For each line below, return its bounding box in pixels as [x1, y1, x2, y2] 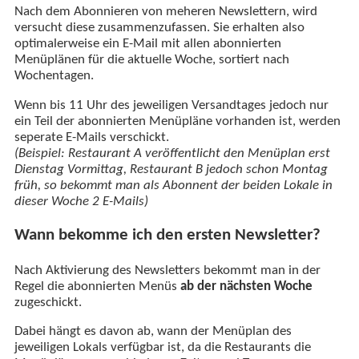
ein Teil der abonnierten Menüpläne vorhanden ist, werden [14, 115, 341, 128]
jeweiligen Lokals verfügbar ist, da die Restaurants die [14, 341, 311, 355]
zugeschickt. [14, 296, 82, 309]
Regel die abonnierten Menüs [14, 280, 180, 293]
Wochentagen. [14, 69, 94, 83]
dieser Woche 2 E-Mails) [14, 195, 148, 208]
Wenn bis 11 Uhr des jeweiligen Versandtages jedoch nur [14, 99, 329, 112]
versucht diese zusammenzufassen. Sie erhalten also [14, 21, 305, 34]
